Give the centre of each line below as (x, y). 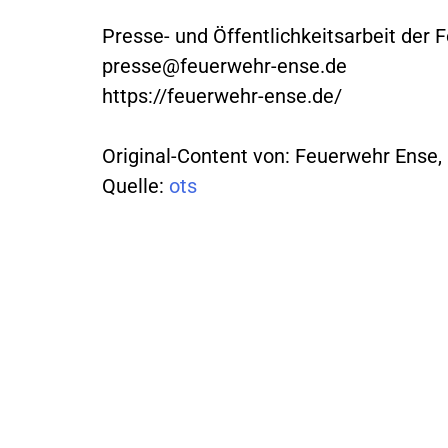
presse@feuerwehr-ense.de (224, 65)
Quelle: (135, 185)
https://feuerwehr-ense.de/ (222, 95)
